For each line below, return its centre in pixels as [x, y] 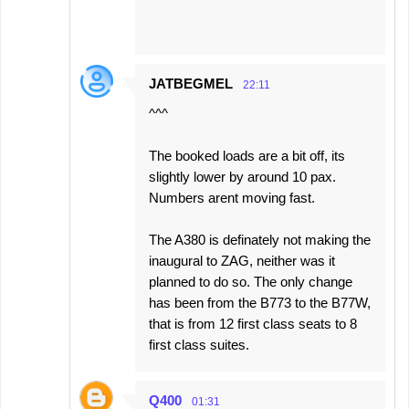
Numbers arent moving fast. [232, 197]
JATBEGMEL [191, 83]
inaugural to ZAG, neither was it [242, 260]
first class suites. [199, 344]
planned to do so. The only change [251, 281]
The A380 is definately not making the [260, 239]
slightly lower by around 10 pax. [242, 176]
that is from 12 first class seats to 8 [253, 323]
